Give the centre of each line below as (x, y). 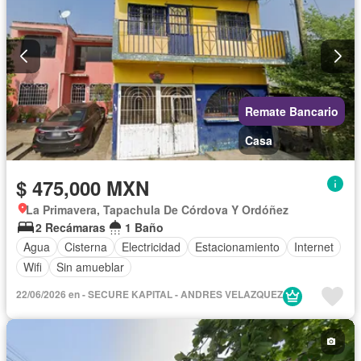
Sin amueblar (90, 267)
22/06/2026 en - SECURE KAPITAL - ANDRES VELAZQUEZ (149, 294)
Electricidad (151, 247)
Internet (314, 247)
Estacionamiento (237, 247)
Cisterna (86, 247)
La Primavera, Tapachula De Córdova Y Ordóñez (157, 209)
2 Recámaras (71, 227)
